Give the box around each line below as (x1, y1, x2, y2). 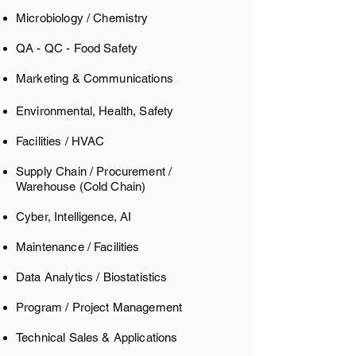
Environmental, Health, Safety (16, 104, 174, 118)
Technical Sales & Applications (16, 331, 178, 344)
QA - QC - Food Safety (16, 41, 138, 55)
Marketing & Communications (16, 72, 173, 85)
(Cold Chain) (79, 180, 146, 193)
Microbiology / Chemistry (16, 11, 149, 25)
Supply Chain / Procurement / (16, 164, 172, 178)
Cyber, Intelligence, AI (16, 210, 132, 223)
